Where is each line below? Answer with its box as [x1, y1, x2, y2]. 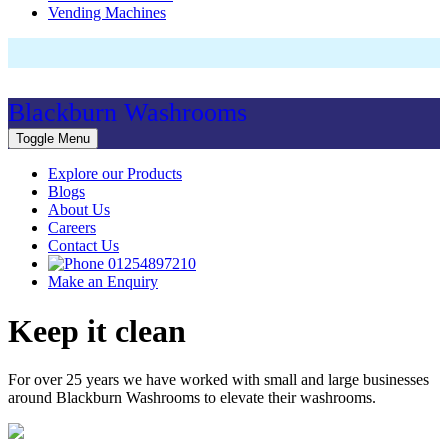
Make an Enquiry [48, 273, 158, 291]
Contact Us [48, 237, 119, 255]
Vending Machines [48, 4, 166, 22]
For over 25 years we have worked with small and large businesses [8, 371, 429, 389]
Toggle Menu [16, 131, 90, 147]
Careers [48, 219, 96, 237]
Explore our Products [48, 165, 182, 183]
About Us [48, 201, 110, 219]
